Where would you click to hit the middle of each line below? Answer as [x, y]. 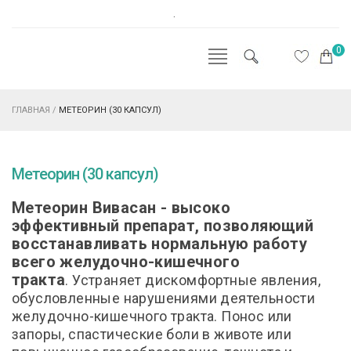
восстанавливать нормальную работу [160, 244]
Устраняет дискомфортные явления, [197, 280]
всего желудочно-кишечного [126, 262]
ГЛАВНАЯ [31, 110]
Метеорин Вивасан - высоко [121, 208]
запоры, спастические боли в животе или [152, 334]
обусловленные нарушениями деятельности [164, 298]
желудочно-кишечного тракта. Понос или [152, 316]
